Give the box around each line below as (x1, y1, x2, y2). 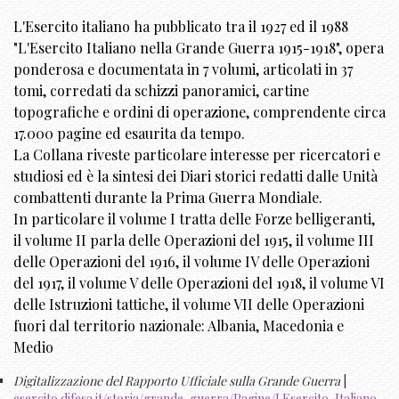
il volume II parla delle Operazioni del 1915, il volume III (13, 231, 374, 250)
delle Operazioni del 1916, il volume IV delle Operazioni (13, 252, 370, 272)
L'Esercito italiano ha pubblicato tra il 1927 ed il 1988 (13, 17, 348, 37)
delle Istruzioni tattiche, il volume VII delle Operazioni (13, 295, 364, 314)
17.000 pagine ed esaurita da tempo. (13, 124, 245, 143)
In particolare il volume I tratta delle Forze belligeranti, (13, 209, 375, 229)
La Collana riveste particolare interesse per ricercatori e (13, 145, 380, 165)
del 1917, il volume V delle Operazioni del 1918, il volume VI (13, 273, 385, 293)
